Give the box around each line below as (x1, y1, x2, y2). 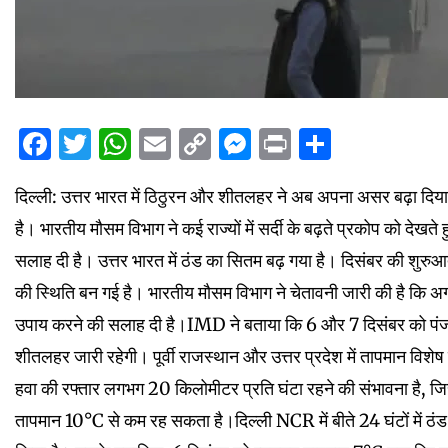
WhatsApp (131, 124, 294, 164)
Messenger (251, 124, 421, 164)
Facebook (51, 124, 200, 164)
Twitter (91, 124, 206, 164)
